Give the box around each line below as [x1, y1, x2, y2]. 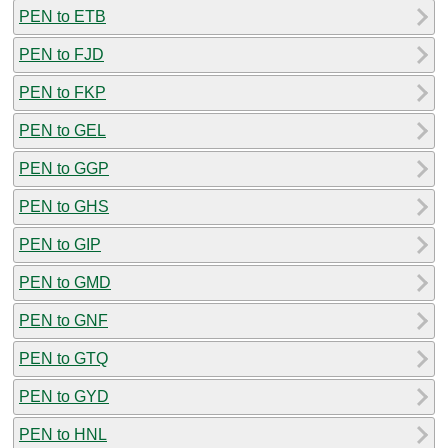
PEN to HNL [19, 425, 107, 443]
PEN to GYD [19, 387, 109, 405]
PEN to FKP [19, 83, 106, 101]
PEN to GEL [19, 121, 106, 139]
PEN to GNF [19, 311, 108, 329]
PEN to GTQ [19, 349, 108, 367]
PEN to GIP [19, 235, 101, 253]
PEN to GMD [19, 273, 111, 291]
